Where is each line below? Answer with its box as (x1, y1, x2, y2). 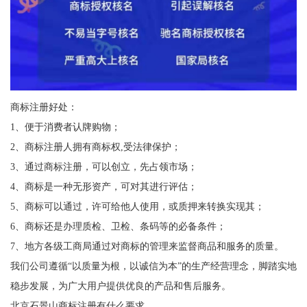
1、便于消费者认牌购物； (10, 121, 121, 133)
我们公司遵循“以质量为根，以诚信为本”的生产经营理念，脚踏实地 (10, 260, 297, 272)
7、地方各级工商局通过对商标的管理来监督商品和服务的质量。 (10, 241, 284, 252)
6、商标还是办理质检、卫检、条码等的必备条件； (10, 221, 226, 232)
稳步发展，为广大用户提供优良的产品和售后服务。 (10, 280, 231, 292)
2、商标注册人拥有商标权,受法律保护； (10, 141, 181, 153)
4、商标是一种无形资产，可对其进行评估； (10, 181, 197, 193)
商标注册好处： (10, 101, 77, 113)
